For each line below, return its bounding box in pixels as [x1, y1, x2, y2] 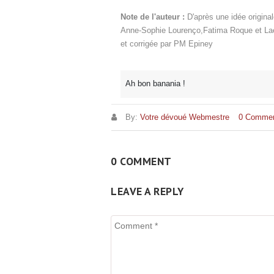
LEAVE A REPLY [111, 184, 184, 198]
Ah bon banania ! [125, 79, 185, 88]
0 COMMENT [111, 154, 172, 168]
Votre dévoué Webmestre [140, 113, 229, 122]
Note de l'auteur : [120, 12, 187, 21]
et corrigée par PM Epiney [120, 39, 213, 48]
